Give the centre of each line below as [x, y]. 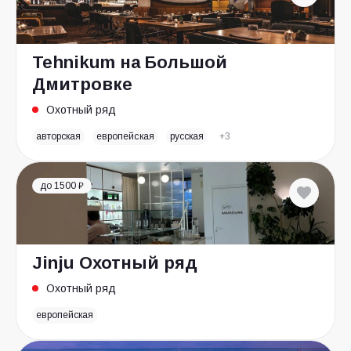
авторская [59, 136]
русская [186, 136]
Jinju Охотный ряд [115, 263]
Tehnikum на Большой [130, 62]
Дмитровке [82, 84]
